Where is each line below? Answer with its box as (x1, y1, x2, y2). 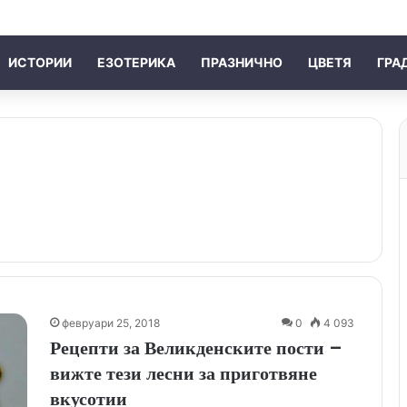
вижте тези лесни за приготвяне (50, 360, 317, 386)
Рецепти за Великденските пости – (50, 334, 342, 361)
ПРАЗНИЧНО (201, 54, 283, 70)
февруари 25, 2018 (62, 315, 160, 330)
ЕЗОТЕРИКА (97, 54, 175, 70)
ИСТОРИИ (8, 54, 72, 70)
